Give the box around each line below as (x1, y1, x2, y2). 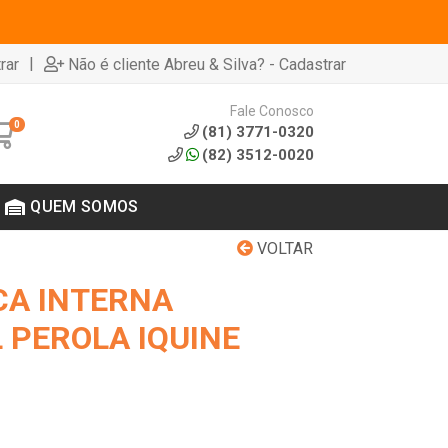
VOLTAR (253, 239, 313, 258)
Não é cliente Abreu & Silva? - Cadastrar (68, 54, 346, 74)
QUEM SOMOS (30, 197, 139, 216)
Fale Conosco (229, 102, 314, 119)
